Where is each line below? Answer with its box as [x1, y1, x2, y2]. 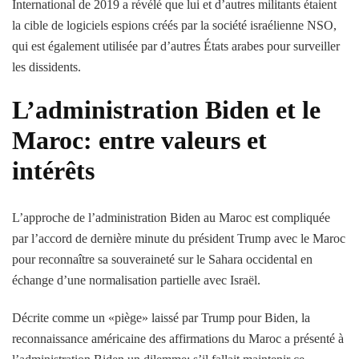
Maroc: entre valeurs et [12, 125, 267, 155]
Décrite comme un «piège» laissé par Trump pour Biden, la [12, 310, 310, 325]
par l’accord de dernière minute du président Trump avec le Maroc [12, 231, 345, 245]
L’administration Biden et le [12, 95, 321, 124]
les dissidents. [12, 59, 81, 74]
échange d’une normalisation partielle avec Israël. [12, 272, 260, 287]
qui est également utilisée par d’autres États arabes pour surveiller [12, 38, 340, 53]
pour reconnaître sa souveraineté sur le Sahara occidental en [12, 252, 313, 266]
